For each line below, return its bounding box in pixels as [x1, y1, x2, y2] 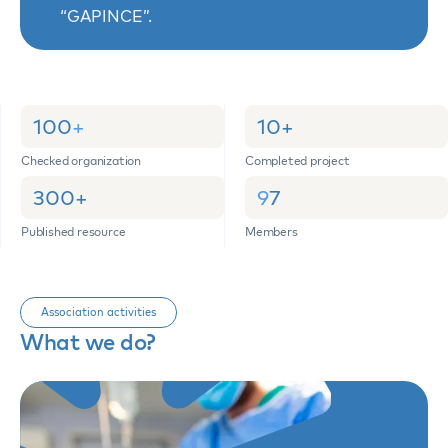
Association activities [41, 305, 156, 320]
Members [245, 224, 298, 240]
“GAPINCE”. [60, 6, 152, 27]
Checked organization [21, 153, 141, 169]
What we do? [20, 328, 156, 357]
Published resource [21, 224, 126, 240]
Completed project [245, 153, 350, 169]
